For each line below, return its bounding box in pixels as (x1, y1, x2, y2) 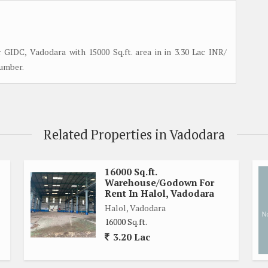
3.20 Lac (111, 230, 150, 243)
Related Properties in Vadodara (43, 125, 225, 143)
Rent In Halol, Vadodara (105, 187, 214, 199)
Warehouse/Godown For (105, 176, 214, 188)
